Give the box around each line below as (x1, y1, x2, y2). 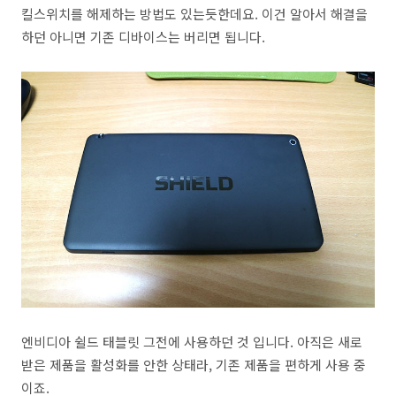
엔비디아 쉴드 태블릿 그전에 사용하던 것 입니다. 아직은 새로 (21, 331, 362, 351)
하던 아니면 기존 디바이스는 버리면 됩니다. (21, 27, 265, 46)
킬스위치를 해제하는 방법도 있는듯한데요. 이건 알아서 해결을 (21, 4, 368, 23)
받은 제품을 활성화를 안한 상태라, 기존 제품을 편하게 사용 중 (21, 354, 366, 374)
